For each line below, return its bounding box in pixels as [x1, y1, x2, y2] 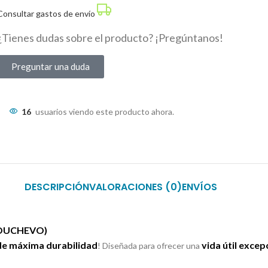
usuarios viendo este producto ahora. [35, 106, 175, 117]
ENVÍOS [182, 180, 217, 194]
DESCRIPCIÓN [25, 180, 89, 194]
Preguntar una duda [11, 61, 90, 72]
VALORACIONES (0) [89, 180, 182, 194]
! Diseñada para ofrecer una [98, 240, 202, 251]
